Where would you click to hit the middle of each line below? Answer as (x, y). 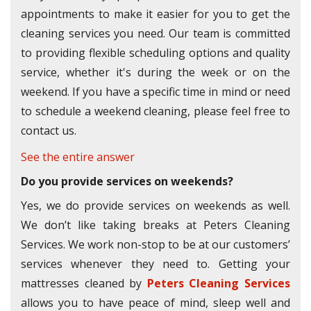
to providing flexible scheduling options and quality (155, 53)
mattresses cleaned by (84, 284)
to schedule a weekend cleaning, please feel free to (155, 111)
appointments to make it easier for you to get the (155, 14)
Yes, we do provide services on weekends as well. (155, 206)
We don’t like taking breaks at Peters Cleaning (155, 225)
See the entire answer (78, 157)
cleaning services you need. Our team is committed (155, 34)
